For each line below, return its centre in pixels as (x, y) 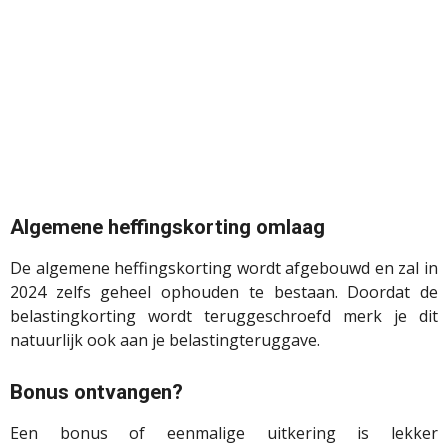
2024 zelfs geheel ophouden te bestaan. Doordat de (224, 292)
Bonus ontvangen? (96, 392)
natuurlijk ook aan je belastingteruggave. (165, 340)
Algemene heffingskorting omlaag (167, 227)
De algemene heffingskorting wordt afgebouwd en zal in (224, 268)
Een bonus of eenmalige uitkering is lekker (224, 433)
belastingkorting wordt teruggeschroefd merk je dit (224, 316)
